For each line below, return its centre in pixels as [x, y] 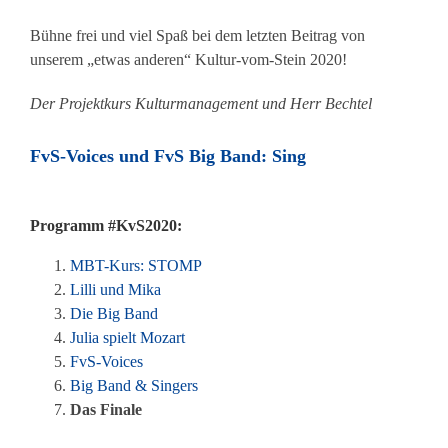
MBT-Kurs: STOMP [136, 266]
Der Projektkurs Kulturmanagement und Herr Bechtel [201, 104]
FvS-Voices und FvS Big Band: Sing [168, 156]
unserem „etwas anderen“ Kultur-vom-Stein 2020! [188, 60]
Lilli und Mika [115, 290]
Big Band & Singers [134, 386]
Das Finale [106, 410]
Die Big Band [114, 314]
